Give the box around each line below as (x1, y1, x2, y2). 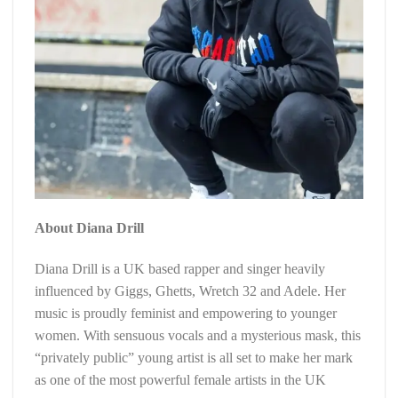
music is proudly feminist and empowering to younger (35, 306, 337, 322)
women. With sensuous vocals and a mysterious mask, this (35, 328, 361, 344)
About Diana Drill (35, 220, 144, 236)
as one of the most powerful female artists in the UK (35, 372, 330, 388)
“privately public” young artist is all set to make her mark (35, 350, 353, 366)
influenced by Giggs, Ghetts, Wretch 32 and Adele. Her (35, 283, 346, 299)
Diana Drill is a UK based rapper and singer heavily (35, 261, 325, 277)
